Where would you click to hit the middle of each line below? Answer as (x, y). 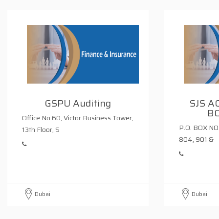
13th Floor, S (41, 130)
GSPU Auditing (78, 103)
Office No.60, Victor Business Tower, (78, 118)
